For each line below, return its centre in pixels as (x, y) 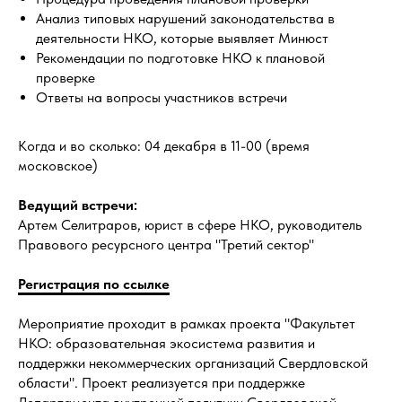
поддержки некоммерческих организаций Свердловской (193, 363)
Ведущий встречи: (78, 205)
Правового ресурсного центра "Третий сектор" (166, 245)
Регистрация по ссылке (94, 284)
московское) (58, 166)
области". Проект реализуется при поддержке (162, 383)
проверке (66, 78)
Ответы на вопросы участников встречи (162, 97)
